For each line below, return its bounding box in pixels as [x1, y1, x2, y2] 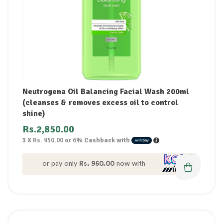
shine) [22, 108, 45, 118]
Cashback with [83, 136, 131, 144]
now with [114, 160, 145, 167]
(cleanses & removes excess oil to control [22, 97, 178, 108]
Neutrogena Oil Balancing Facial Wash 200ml [22, 86, 189, 97]
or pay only [42, 160, 79, 167]
